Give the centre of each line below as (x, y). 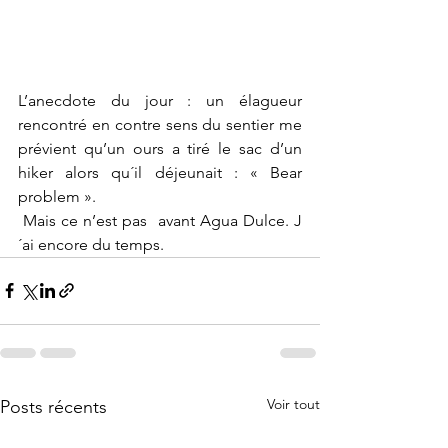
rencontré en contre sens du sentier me (160, 124)
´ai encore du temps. (93, 244)
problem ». (59, 196)
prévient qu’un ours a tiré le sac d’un (160, 148)
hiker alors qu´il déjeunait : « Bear (160, 172)
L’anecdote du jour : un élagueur (160, 100)
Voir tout (293, 403)
